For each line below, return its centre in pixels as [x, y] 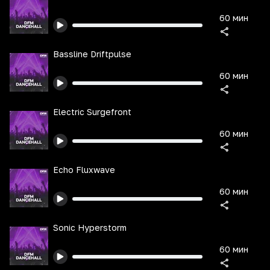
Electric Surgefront [92, 112]
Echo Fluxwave [84, 170]
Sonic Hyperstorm [90, 228]
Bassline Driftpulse [92, 54]
